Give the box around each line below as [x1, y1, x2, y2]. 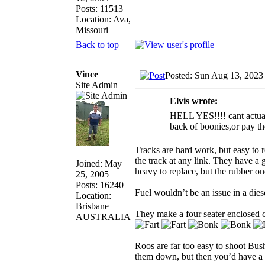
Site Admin [76, 79, 118, 90]
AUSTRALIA [76, 211, 131, 222]
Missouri [76, 24, 108, 35]
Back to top [76, 39, 119, 50]
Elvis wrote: [170, 95, 218, 106]
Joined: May [76, 158, 122, 169]
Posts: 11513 [76, 3, 123, 14]
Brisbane [76, 201, 109, 211]
